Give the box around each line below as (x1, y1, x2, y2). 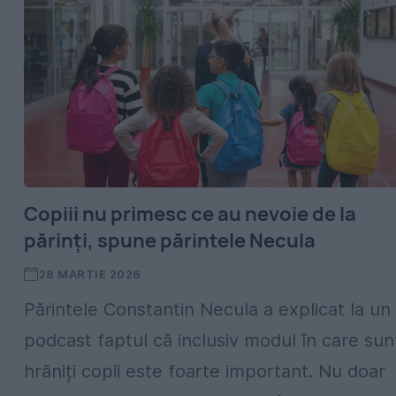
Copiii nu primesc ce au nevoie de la (24, 201, 356, 227)
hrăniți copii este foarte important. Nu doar (24, 361, 385, 382)
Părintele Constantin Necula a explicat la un (24, 299, 391, 320)
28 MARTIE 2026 (38, 267, 141, 281)
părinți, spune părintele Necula (24, 227, 316, 254)
